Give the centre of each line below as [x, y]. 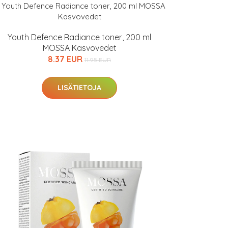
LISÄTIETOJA [79, 88]
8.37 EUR [66, 59]
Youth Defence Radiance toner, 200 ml [79, 37]
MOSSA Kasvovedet [79, 48]
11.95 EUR [98, 60]
